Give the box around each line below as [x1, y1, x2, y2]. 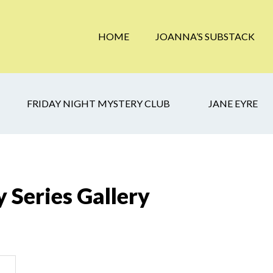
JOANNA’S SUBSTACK [155, 30, 255, 42]
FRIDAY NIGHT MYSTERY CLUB [27, 97, 170, 109]
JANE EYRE [208, 97, 258, 109]
